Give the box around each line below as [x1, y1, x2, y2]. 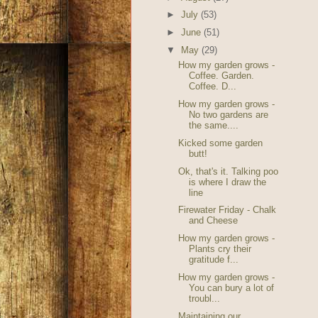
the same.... [188, 120, 238, 131]
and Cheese [188, 215, 238, 226]
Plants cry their [188, 243, 251, 255]
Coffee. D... [188, 81, 236, 92]
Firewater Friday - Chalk [177, 204, 276, 216]
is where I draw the [188, 176, 266, 187]
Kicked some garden [177, 137, 263, 148]
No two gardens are [188, 109, 268, 121]
